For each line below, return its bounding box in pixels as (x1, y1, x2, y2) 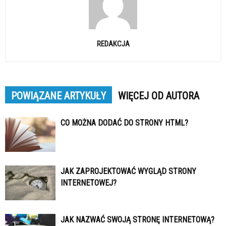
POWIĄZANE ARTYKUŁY (11, 90, 106, 102)
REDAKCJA (96, 39, 130, 48)
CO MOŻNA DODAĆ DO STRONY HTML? (61, 118, 188, 128)
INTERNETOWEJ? (61, 178, 117, 188)
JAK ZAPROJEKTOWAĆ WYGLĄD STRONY (61, 166, 196, 176)
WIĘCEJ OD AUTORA (118, 90, 199, 102)
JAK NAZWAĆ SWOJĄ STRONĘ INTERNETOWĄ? (61, 215, 214, 224)
